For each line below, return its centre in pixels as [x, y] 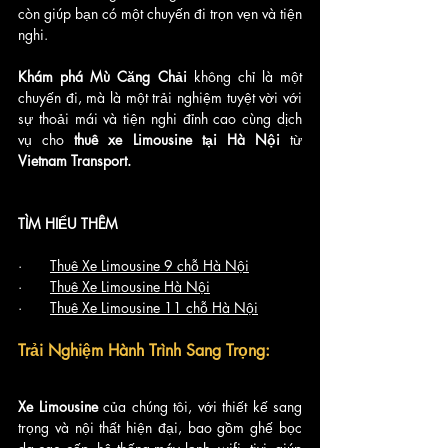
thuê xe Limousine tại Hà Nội [172, 139]
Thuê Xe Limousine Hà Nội [130, 286]
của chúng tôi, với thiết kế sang [202, 406]
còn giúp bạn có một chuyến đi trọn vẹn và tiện [160, 13]
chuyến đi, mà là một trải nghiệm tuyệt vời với [160, 97]
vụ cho [41, 139]
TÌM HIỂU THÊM [68, 223]
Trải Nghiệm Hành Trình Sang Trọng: [144, 350]
